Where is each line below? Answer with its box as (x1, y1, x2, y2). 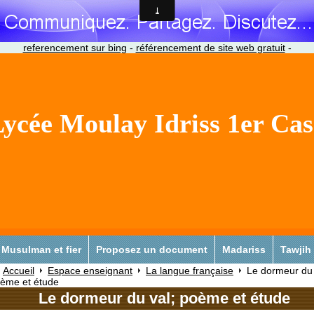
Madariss (222, 243, 266, 255)
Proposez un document (96, 243, 207, 255)
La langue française (146, 264, 233, 276)
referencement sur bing (22, 42, 127, 53)
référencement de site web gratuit (135, 42, 285, 53)
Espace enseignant (48, 264, 132, 276)
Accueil (3, 264, 34, 276)
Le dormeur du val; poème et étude (38, 289, 290, 307)
